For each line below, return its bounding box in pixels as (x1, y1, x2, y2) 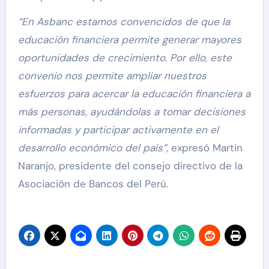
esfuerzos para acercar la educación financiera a (17, 87, 250, 101)
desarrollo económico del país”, (17, 141, 168, 155)
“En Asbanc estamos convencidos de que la (17, 15, 230, 29)
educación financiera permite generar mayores (17, 33, 241, 47)
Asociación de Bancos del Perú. (17, 177, 168, 191)
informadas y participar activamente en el (17, 123, 219, 137)
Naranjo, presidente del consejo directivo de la (17, 159, 243, 173)
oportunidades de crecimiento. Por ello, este (17, 51, 232, 65)
